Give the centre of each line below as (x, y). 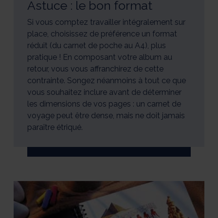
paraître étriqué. (55, 127)
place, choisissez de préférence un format (102, 34)
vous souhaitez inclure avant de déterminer (104, 92)
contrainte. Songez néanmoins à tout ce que (107, 80)
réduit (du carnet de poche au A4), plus (97, 45)
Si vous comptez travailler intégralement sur (106, 22)
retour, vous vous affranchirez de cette (95, 69)
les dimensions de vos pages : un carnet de (104, 104)
